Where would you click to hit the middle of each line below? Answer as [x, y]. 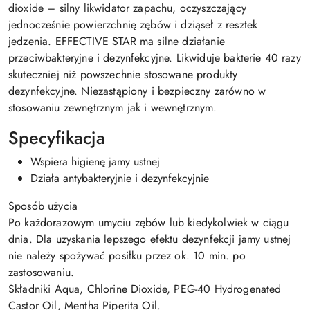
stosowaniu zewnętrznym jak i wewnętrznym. [113, 108]
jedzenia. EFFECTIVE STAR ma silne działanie [117, 41]
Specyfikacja [57, 138]
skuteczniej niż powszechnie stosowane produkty [123, 74]
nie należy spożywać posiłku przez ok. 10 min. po [127, 256]
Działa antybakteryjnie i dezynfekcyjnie [120, 178]
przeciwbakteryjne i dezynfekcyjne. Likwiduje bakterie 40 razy [155, 58]
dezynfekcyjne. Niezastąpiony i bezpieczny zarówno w [137, 91]
